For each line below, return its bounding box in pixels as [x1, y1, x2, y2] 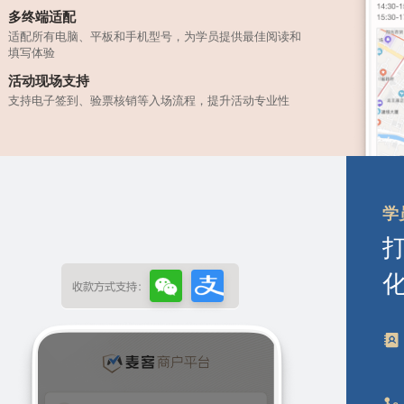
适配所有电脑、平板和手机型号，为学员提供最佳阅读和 [8, 29, 302, 43]
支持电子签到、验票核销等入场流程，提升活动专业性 [8, 93, 290, 107]
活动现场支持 [8, 72, 90, 89]
